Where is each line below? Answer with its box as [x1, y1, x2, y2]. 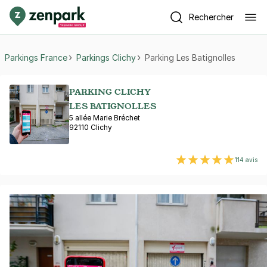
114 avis [235, 156, 257, 163]
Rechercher [189, 11, 234, 22]
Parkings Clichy [76, 52, 136, 63]
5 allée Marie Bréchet [69, 113, 140, 122]
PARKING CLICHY [69, 86, 151, 97]
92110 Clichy [69, 123, 112, 132]
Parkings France [5, 52, 67, 63]
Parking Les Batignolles [145, 52, 235, 63]
